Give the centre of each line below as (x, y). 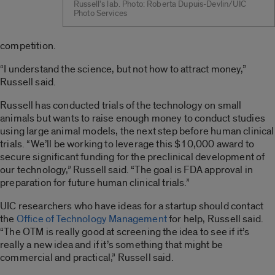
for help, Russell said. (215, 219)
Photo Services (101, 13)
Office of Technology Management (91, 219)
